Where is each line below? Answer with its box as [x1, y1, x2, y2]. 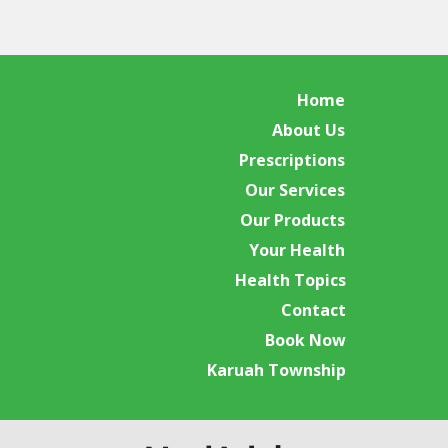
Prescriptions [239, 149, 345, 171]
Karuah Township [207, 359, 346, 381]
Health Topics [235, 269, 346, 291]
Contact [281, 299, 346, 321]
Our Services [245, 179, 345, 201]
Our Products [240, 209, 345, 231]
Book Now [265, 329, 346, 351]
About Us [272, 119, 345, 141]
